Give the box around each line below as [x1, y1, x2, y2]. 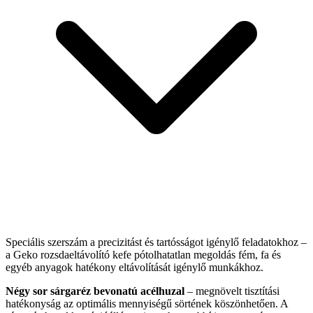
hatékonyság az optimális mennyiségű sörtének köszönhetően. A [6, 297, 288, 310]
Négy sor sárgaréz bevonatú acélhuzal [6, 284, 184, 297]
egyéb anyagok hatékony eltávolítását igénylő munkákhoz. [6, 261, 263, 273]
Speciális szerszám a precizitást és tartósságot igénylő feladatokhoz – [6, 235, 307, 248]
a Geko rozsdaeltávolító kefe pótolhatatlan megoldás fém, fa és [6, 248, 281, 261]
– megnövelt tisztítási [184, 284, 279, 297]
